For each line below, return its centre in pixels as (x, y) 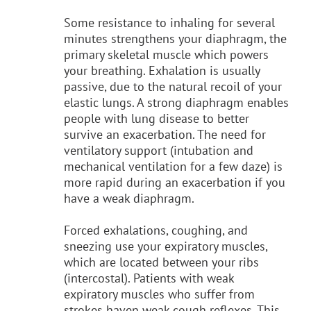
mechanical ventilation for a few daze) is (173, 166)
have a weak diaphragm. (129, 198)
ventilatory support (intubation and (159, 150)
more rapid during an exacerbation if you (175, 182)
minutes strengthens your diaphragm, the (175, 38)
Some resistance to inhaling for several (169, 22)
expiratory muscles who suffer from (159, 294)
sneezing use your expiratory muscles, (166, 246)
